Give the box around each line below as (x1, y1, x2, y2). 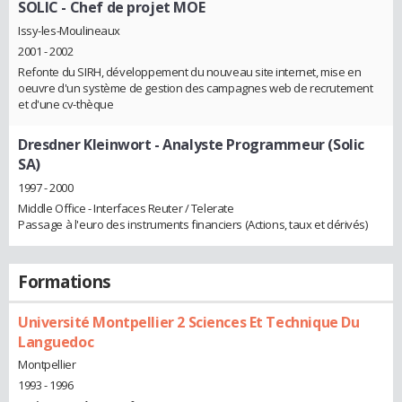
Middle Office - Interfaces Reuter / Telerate (18, 199, 234, 216)
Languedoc (18, 331, 94, 352)
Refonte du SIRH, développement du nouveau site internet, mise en (18, 63, 362, 80)
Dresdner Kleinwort (18, 134, 152, 154)
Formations (18, 269, 111, 293)
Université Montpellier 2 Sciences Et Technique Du (18, 311, 360, 332)
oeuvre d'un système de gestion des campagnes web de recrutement (18, 79, 373, 96)
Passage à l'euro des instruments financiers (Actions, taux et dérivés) (18, 215, 368, 232)
